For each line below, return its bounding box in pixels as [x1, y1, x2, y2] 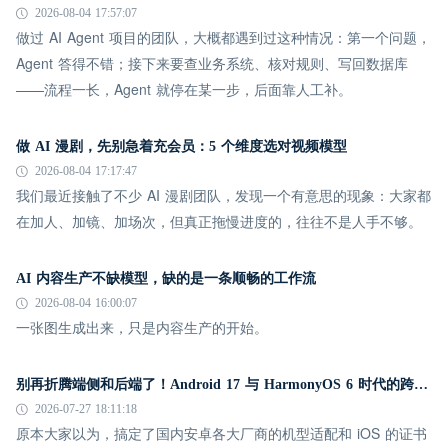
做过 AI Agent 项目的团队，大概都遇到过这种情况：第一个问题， [16, 27, 431, 47]
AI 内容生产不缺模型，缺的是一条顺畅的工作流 [16, 271, 316, 286]
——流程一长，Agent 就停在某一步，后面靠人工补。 [16, 79, 352, 99]
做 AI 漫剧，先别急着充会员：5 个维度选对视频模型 [16, 139, 347, 154]
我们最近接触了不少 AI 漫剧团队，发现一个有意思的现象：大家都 [16, 185, 431, 205]
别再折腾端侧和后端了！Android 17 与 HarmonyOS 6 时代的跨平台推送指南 [414, 377, 428, 392]
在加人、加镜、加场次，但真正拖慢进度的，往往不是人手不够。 [16, 211, 422, 231]
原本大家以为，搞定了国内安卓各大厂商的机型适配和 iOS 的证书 [16, 423, 427, 443]
